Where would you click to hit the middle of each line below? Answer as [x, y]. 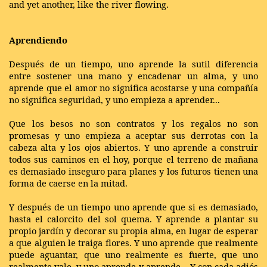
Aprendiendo [38, 40]
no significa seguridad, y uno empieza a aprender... [114, 99]
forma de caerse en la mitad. [68, 183]
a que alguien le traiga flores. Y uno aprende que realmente [133, 242]
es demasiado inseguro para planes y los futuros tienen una [133, 171]
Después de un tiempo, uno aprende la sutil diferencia [133, 63]
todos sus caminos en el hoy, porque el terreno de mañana [133, 159]
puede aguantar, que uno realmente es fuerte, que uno [133, 254]
